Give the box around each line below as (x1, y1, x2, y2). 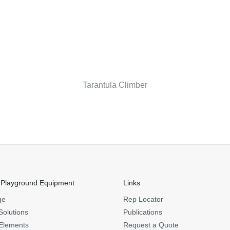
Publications (123, 208, 162, 217)
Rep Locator (123, 195, 163, 204)
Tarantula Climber (83, 81, 147, 90)
